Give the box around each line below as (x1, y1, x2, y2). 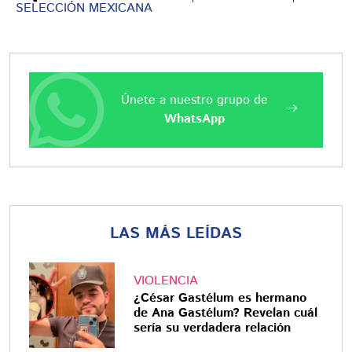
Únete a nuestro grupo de (120, 91, 268, 109)
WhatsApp (163, 110, 225, 128)
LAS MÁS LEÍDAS (110, 222, 242, 245)
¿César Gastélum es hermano (133, 288, 306, 307)
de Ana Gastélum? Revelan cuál (133, 303, 317, 322)
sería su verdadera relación (133, 318, 291, 337)
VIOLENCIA (133, 271, 198, 290)
